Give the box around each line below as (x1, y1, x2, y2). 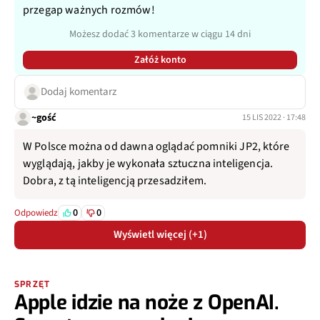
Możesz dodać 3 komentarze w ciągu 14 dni (69, 27, 251, 42)
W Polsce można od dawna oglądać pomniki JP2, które (23, 139, 290, 155)
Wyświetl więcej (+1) (113, 227, 207, 243)
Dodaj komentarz (41, 84, 116, 100)
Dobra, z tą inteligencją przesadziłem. (23, 173, 207, 189)
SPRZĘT (14, 279, 51, 291)
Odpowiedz (14, 206, 58, 220)
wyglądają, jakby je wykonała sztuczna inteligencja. (23, 156, 274, 172)
